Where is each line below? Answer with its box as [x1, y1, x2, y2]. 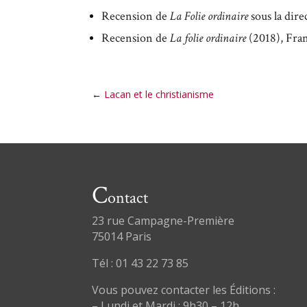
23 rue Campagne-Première [92, 212, 235, 228]
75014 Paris [92, 228, 152, 244]
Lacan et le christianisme [104, 88, 214, 101]
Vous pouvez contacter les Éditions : [92, 282, 276, 297]
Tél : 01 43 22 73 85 [92, 255, 189, 271]
